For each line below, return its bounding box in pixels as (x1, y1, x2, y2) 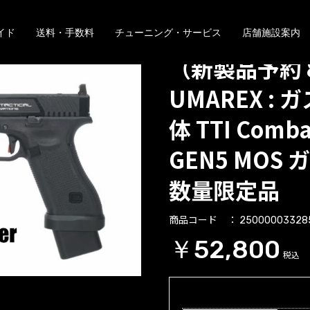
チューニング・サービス (114, 26, 221, 39)
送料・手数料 (35, 26, 94, 39)
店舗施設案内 (241, 26, 300, 39)
